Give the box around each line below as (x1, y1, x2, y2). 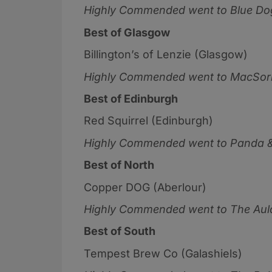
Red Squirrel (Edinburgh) (84, 114, 216, 127)
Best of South (84, 225, 155, 238)
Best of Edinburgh (84, 92, 178, 105)
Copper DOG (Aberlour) (84, 180, 212, 194)
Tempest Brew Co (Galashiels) (84, 246, 245, 260)
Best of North (84, 158, 154, 172)
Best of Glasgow (84, 25, 170, 39)
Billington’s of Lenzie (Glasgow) (84, 48, 251, 61)
